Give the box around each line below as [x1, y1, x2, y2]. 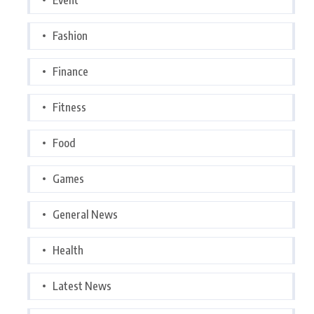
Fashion [53, 28, 88, 43]
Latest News [53, 278, 111, 293]
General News [53, 207, 118, 221]
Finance [53, 64, 88, 78]
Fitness [53, 100, 86, 114]
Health [53, 243, 83, 257]
